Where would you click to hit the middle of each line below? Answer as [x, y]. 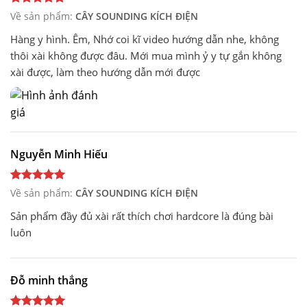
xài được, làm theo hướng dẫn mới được [105, 72]
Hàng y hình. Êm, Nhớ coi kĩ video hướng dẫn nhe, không [145, 39]
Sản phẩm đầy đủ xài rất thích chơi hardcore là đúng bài [142, 216]
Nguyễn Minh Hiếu [59, 154]
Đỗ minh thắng [49, 280]
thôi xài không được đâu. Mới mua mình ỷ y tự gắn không [146, 55]
